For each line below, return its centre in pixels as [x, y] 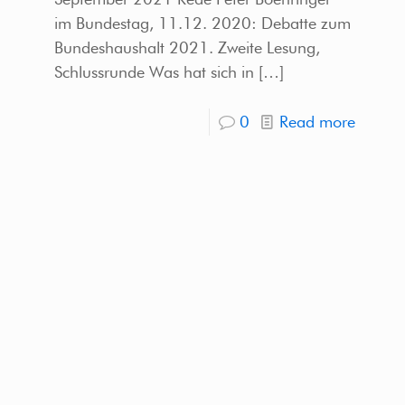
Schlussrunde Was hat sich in [154, 71]
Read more [318, 121]
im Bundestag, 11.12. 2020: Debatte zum [202, 23]
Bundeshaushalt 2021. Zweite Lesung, [187, 47]
